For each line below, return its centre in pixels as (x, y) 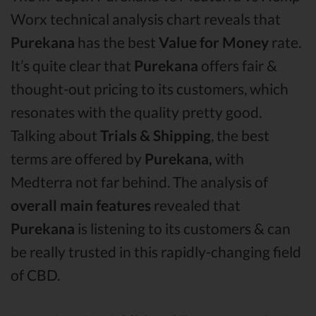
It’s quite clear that (72, 66)
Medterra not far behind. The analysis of (139, 182)
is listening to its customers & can (183, 229)
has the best (117, 42)
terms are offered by (78, 159)
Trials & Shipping (156, 135)
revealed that (196, 205)
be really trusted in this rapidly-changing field (156, 252)
